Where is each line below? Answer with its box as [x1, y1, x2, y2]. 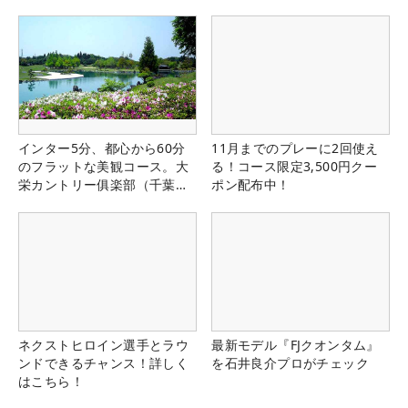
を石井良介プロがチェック [211, 354, 369, 372]
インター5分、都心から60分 [18, 139, 186, 158]
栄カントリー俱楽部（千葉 [18, 176, 176, 194]
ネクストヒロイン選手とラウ [18, 336, 189, 354]
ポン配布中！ [211, 176, 291, 194]
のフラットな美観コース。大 [18, 158, 189, 176]
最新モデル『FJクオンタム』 [211, 336, 380, 354]
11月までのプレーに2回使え [211, 139, 379, 158]
